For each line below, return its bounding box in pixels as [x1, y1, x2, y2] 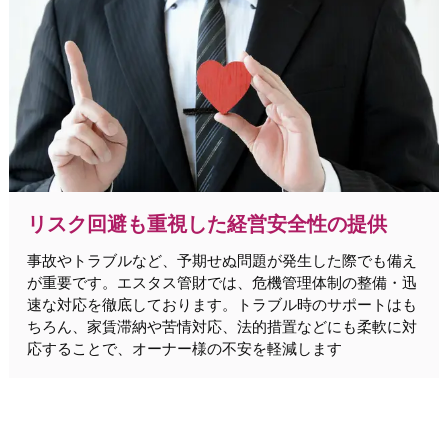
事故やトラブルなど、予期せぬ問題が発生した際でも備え [26, 252, 417, 270]
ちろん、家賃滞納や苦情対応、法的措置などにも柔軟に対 [26, 318, 417, 336]
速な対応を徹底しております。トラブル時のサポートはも [26, 296, 417, 314]
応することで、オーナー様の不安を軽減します [26, 340, 342, 358]
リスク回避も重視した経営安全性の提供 [26, 213, 387, 236]
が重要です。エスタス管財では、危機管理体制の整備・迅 [26, 274, 417, 292]
